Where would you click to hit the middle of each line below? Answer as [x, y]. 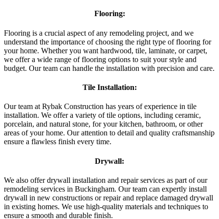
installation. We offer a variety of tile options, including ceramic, [102, 115]
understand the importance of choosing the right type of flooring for [108, 42]
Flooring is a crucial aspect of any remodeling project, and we [99, 33]
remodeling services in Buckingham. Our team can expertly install [105, 189]
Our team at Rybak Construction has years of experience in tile [100, 107]
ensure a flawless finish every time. [58, 142]
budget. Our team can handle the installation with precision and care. [109, 68]
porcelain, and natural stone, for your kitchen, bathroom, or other [103, 124]
